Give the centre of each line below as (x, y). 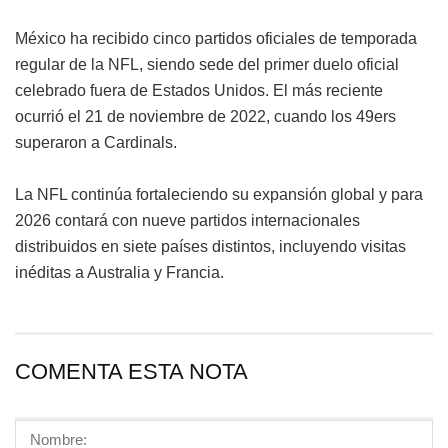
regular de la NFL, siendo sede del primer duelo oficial (207, 64)
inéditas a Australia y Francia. (119, 272)
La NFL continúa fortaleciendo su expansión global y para (219, 194)
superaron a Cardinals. (96, 142)
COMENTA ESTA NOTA (131, 371)
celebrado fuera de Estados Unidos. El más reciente (199, 90)
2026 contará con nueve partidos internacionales (187, 220)
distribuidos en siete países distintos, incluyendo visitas (210, 246)
